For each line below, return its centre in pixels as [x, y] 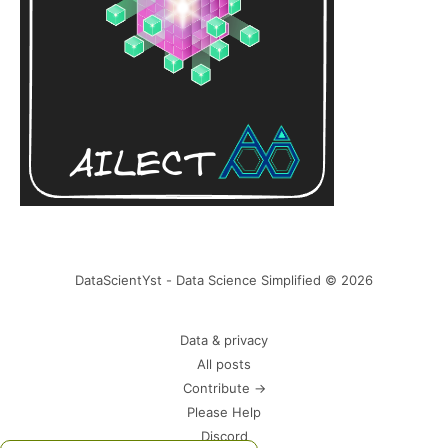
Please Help [224, 412]
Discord [224, 436]
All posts [224, 364]
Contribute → [224, 388]
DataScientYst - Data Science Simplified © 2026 [224, 280]
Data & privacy [224, 340]
